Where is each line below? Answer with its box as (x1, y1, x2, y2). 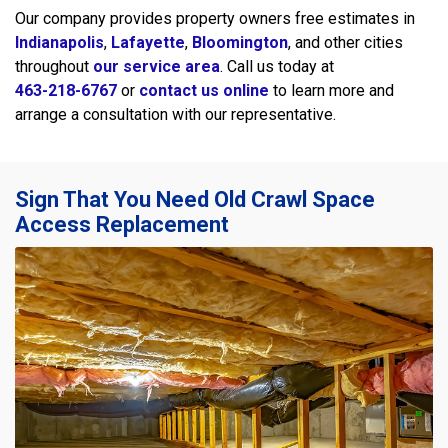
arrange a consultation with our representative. (15, 105, 336, 124)
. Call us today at (220, 57, 334, 76)
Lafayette (111, 33, 185, 52)
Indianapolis (15, 33, 104, 52)
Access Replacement (15, 212, 229, 237)
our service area (93, 57, 220, 76)
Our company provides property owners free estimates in (15, 9, 415, 28)
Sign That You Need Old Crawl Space (15, 187, 375, 212)
